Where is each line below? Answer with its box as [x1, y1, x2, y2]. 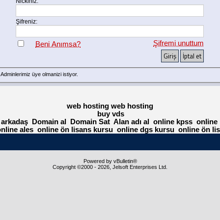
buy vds [97, 110, 125, 118]
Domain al [32, 118, 67, 126]
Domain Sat [70, 118, 110, 126]
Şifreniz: [16, 18, 38, 25]
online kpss [153, 118, 193, 126]
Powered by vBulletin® [83, 158, 137, 164]
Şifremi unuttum [153, 38, 204, 47]
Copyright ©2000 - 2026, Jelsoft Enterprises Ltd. [53, 164, 167, 170]
